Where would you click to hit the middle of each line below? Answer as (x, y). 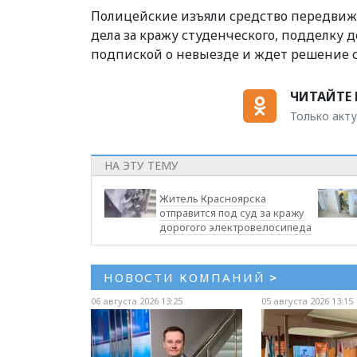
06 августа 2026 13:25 (137, 300)
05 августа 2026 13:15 (307, 300)
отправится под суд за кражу (232, 212)
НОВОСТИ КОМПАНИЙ (187, 277)
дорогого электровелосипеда (236, 227)
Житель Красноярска (213, 198)
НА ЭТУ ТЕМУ (141, 165)
